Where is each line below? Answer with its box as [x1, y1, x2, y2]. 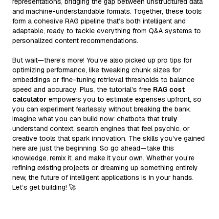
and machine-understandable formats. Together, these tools [12, 6, 202, 16]
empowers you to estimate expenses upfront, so [46, 94, 201, 104]
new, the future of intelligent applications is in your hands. [12, 173, 194, 182]
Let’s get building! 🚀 [12, 182, 76, 192]
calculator [12, 94, 46, 104]
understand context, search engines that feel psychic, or [12, 124, 190, 133]
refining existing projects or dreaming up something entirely [12, 163, 198, 172]
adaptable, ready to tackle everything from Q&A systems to [12, 26, 201, 35]
